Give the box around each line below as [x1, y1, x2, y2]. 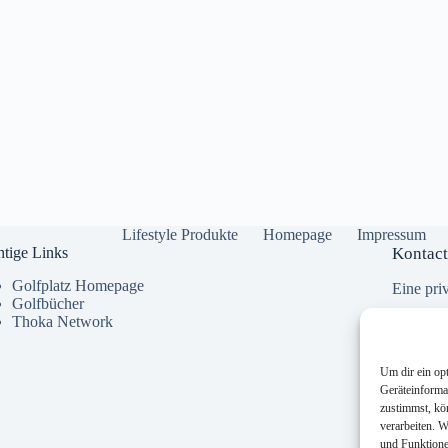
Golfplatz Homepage [11, 277, 144, 295]
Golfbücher [11, 295, 84, 313]
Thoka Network [11, 313, 113, 331]
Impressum [356, 226, 426, 244]
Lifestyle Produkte [121, 226, 238, 244]
